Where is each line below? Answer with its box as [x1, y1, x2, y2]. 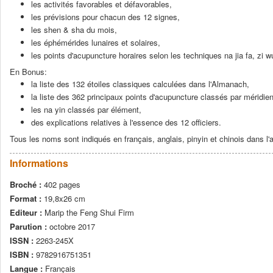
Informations [10, 156, 68, 170]
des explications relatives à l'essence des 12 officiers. [31, 116, 221, 128]
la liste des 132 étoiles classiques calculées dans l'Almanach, [31, 78, 249, 90]
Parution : [10, 221, 49, 232]
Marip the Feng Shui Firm [44, 207, 134, 218]
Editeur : [10, 207, 44, 218]
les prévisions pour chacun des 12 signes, [31, 11, 180, 23]
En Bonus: [10, 66, 47, 77]
